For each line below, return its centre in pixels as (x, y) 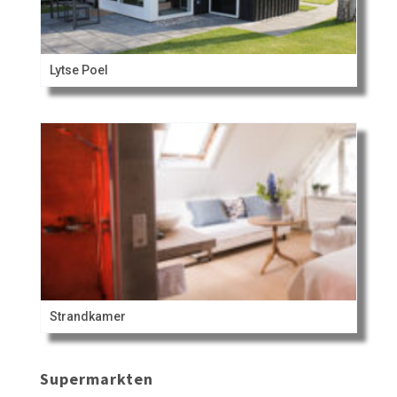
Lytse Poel (78, 70)
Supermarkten (96, 379)
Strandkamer (87, 317)
